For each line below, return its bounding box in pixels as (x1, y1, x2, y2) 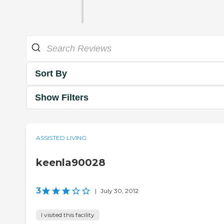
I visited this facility (41, 211, 94, 219)
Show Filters (35, 92, 88, 102)
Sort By (35, 68, 67, 78)
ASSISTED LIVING (36, 134, 86, 142)
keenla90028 (36, 156, 105, 169)
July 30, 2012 (100, 187, 138, 195)
